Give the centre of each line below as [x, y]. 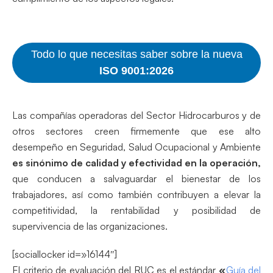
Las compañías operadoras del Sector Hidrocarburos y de [136, 115]
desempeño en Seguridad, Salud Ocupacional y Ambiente [136, 147]
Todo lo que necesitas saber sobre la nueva [136, 54]
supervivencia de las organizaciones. [90, 226]
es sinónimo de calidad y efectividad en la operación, [136, 162]
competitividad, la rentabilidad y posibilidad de [136, 210]
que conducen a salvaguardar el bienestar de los [136, 178]
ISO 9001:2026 [136, 70]
